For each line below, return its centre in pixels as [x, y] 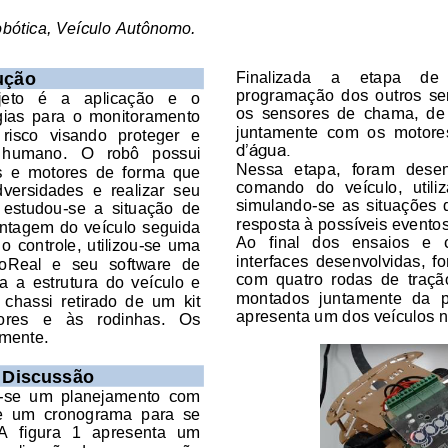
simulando [274, 204]
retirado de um [118, 299]
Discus [32, 374]
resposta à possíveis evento [339, 222]
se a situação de [136, 207]
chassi [29, 299]
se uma [175, 244]
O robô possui [142, 152]
